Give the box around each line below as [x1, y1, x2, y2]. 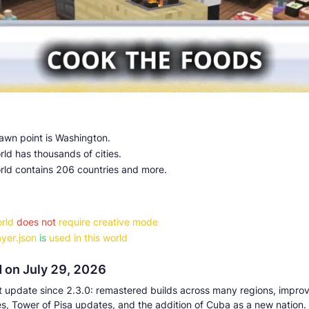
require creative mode [59, 215, 158, 228]
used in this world [49, 231, 128, 243]
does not [17, 215, 56, 228]
